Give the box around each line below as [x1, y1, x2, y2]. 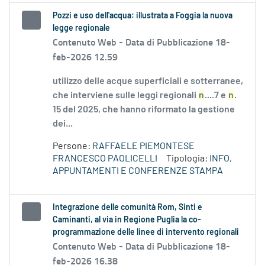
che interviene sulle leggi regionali [53, 91, 198, 101]
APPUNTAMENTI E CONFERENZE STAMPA [53, 166, 223, 176]
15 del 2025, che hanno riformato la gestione [53, 105, 235, 115]
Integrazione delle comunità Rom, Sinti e [53, 203, 202, 212]
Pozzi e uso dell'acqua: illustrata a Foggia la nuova [53, 12, 232, 21]
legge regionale [53, 24, 110, 33]
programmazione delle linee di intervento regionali [53, 228, 239, 237]
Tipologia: [166, 154, 209, 164]
